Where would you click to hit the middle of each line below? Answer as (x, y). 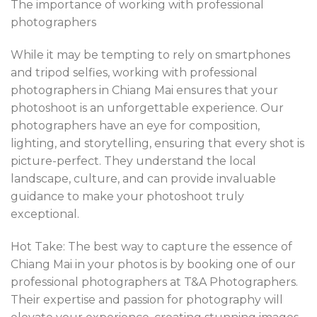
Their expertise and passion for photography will (147, 299)
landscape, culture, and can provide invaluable (143, 178)
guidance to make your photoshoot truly (127, 196)
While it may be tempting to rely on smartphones (150, 54)
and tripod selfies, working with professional (134, 72)
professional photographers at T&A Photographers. (154, 282)
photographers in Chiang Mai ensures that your (144, 90)
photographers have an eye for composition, (135, 125)
